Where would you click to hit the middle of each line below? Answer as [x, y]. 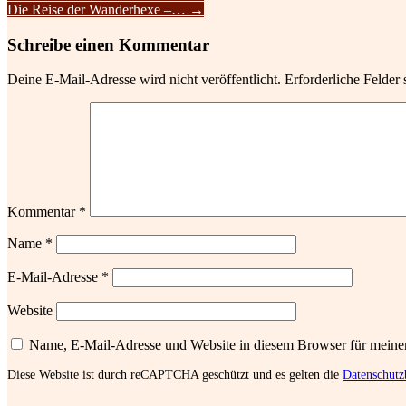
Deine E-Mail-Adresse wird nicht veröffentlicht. [144, 80]
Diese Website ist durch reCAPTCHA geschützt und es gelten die [175, 375]
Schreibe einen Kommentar [108, 44]
